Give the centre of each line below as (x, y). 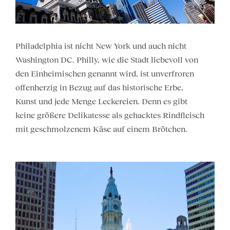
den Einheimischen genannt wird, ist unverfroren (105, 74)
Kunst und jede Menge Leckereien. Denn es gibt (101, 101)
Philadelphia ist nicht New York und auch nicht (101, 46)
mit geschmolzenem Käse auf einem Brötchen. (101, 129)
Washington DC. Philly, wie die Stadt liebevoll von (107, 60)
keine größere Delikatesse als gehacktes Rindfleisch (110, 115)
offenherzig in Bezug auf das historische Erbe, (99, 88)
